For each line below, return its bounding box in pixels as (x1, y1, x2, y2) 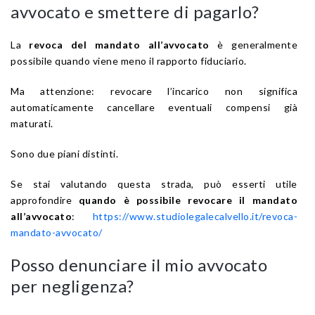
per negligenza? (11, 275, 134, 296)
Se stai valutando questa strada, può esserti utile (11, 177, 297, 190)
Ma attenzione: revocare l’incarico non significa (11, 84, 297, 97)
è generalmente (209, 38, 298, 51)
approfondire (11, 193, 79, 206)
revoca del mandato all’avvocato (29, 38, 210, 51)
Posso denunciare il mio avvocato (11, 254, 267, 275)
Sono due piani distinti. (11, 147, 118, 160)
